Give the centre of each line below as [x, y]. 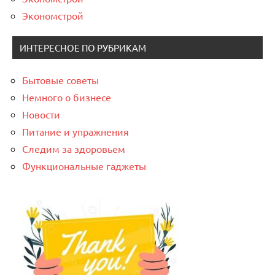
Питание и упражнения [76, 131]
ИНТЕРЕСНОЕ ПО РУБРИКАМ [83, 47]
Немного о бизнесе [67, 97]
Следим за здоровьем [74, 148]
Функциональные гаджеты [84, 165]
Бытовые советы [60, 79]
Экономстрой [53, 15]
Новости [41, 114]
